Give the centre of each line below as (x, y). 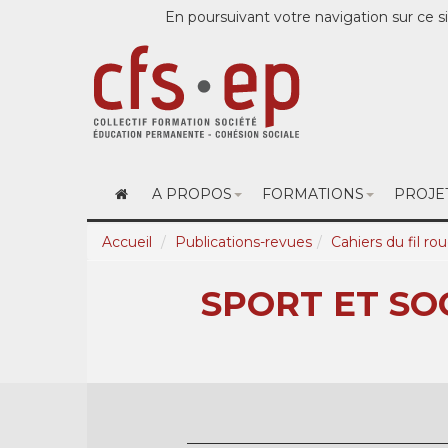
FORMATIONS (312, 194)
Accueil (127, 242)
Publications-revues (243, 242)
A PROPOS (191, 194)
